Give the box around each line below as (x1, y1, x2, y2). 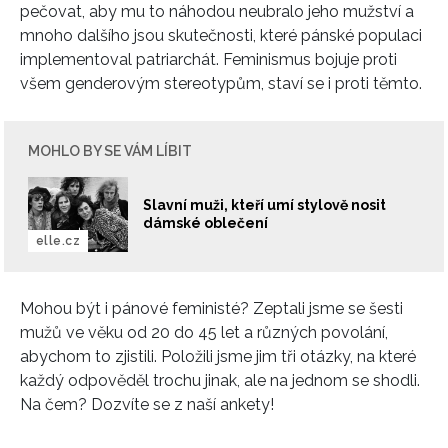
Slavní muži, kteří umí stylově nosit (143, 197, 386, 214)
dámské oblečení (143, 215, 268, 232)
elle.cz (36, 233, 81, 248)
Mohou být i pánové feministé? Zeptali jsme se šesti (20, 298, 403, 318)
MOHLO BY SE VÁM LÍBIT (28, 142, 192, 159)
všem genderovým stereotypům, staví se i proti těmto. (20, 73, 426, 93)
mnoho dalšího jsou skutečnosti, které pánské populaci (20, 25, 422, 45)
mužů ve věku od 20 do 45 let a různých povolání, (20, 322, 388, 342)
